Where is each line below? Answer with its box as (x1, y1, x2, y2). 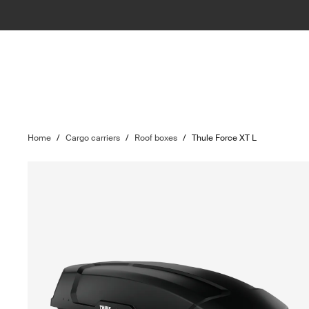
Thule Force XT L (192, 132, 257, 143)
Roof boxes (134, 132, 178, 143)
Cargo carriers (66, 132, 121, 143)
